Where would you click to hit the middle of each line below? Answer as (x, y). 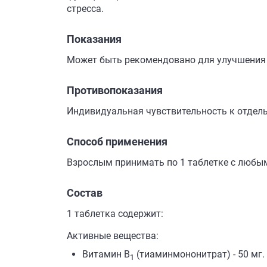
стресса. (85, 9)
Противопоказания (115, 90)
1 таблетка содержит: (115, 214)
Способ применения (117, 142)
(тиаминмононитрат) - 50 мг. (199, 254)
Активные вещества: (113, 236)
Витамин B (106, 254)
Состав (85, 193)
